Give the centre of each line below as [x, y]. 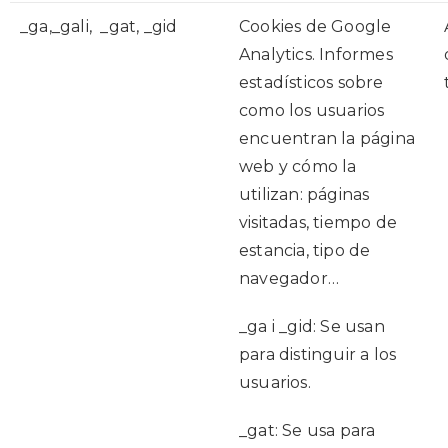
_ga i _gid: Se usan [312, 326]
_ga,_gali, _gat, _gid [99, 26]
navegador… [289, 278]
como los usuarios [312, 110]
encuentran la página [327, 138]
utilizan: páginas [304, 194]
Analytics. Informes [316, 54]
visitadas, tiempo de [318, 222]
